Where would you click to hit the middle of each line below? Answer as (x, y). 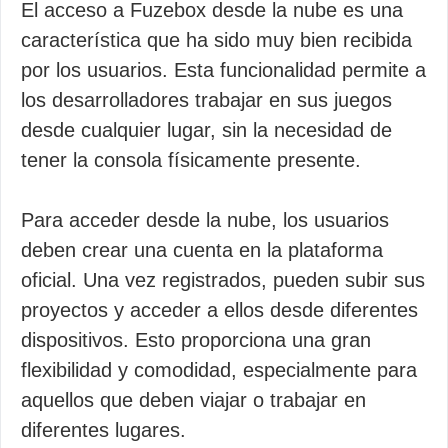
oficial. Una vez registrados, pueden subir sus (223, 280)
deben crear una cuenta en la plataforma (202, 250)
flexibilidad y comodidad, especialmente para (219, 370)
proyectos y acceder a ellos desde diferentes (219, 310)
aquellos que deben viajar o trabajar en (193, 400)
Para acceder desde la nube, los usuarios (205, 220)
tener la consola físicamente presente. (191, 160)
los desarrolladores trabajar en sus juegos (206, 100)
